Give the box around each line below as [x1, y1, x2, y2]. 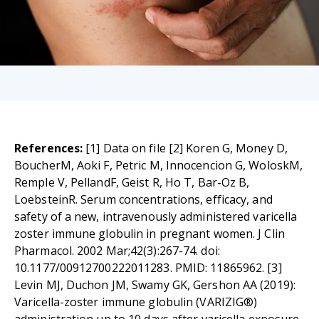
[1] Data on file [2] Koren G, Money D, [83, 140, 288, 157]
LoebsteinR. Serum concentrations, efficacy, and [14, 192, 273, 208]
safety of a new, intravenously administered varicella [14, 209, 298, 225]
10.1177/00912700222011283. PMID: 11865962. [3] [14, 260, 282, 276]
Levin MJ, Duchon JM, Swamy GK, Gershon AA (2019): [14, 277, 296, 293]
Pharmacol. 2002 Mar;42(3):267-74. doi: [14, 243, 220, 259]
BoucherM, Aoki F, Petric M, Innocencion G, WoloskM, [14, 157, 303, 174]
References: [14, 140, 83, 157]
